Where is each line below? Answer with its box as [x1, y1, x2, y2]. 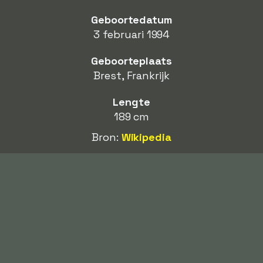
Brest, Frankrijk [93, 69, 170, 82]
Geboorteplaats [91, 54, 172, 68]
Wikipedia [121, 130, 171, 144]
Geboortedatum [91, 13, 172, 26]
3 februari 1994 [93, 28, 170, 41]
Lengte [113, 95, 150, 109]
